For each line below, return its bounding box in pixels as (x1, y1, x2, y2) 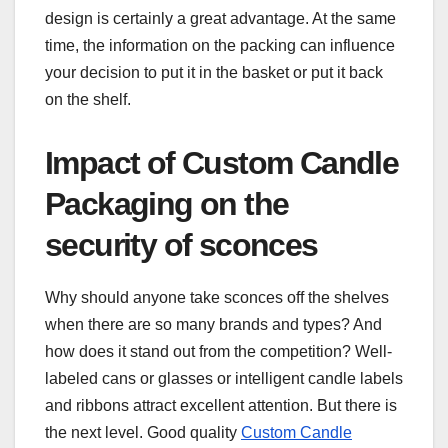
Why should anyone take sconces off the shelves (45, 288, 389, 306)
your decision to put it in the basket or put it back (45, 64, 383, 82)
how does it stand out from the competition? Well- (45, 342, 392, 360)
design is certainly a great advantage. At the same (45, 10, 396, 28)
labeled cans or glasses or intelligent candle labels (45, 369, 403, 387)
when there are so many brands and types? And (45, 315, 382, 333)
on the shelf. (45, 91, 131, 109)
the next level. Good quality (45, 423, 241, 441)
